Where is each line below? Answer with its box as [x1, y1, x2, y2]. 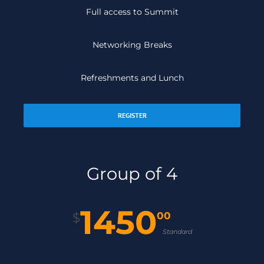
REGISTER [117, 111, 147, 120]
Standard [162, 227, 192, 236]
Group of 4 [87, 163, 177, 184]
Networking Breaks [92, 39, 172, 51]
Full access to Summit [85, 6, 179, 18]
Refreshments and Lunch [80, 72, 184, 84]
